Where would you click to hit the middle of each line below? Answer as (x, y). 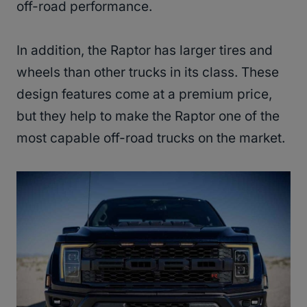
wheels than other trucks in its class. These (148, 73)
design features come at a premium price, (144, 95)
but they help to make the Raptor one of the (148, 116)
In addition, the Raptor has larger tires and (145, 51)
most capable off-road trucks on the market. (151, 138)
